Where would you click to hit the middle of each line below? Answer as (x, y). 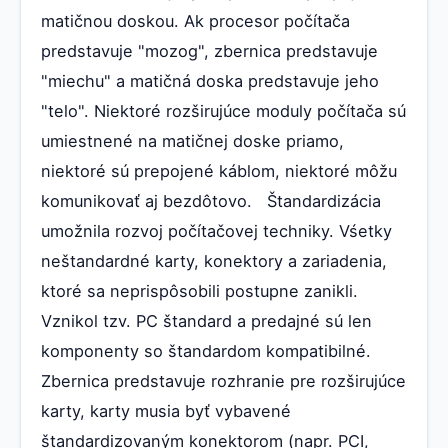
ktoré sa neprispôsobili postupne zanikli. (199, 290)
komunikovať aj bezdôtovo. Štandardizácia (211, 200)
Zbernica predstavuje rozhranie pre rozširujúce (223, 380)
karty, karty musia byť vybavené (166, 410)
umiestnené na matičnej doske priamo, (192, 140)
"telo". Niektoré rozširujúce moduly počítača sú (223, 110)
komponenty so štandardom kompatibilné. (206, 350)
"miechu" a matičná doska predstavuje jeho (210, 80)
